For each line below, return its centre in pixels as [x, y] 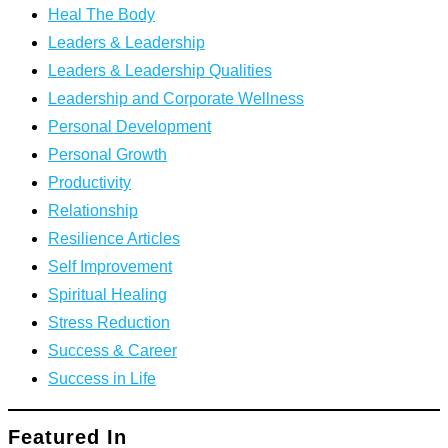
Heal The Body [101, 14]
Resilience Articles [114, 238]
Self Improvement [110, 266]
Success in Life [102, 378]
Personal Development [129, 126]
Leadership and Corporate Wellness [176, 98]
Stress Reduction [109, 322]
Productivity [89, 182]
